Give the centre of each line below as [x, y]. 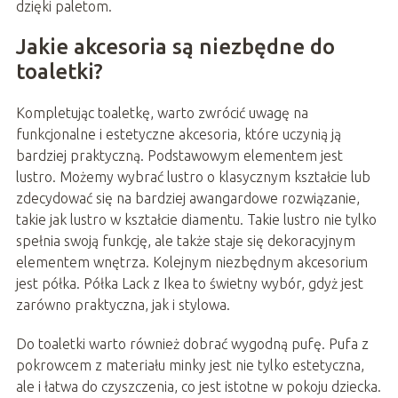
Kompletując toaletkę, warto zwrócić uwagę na [162, 113]
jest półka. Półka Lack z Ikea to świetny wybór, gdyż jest [189, 284]
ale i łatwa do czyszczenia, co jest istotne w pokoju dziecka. [198, 387]
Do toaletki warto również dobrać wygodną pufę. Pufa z [192, 344]
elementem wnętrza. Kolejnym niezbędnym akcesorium [191, 263]
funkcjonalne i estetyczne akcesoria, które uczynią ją [178, 135]
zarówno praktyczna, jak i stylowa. [123, 305]
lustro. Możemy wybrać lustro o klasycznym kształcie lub [193, 177]
